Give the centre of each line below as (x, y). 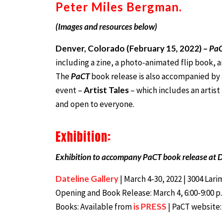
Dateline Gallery (87, 178)
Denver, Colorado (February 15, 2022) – (132, 48)
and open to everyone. (95, 104)
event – (70, 90)
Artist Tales (106, 90)
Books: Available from (94, 206)
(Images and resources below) (106, 26)
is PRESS (151, 206)
